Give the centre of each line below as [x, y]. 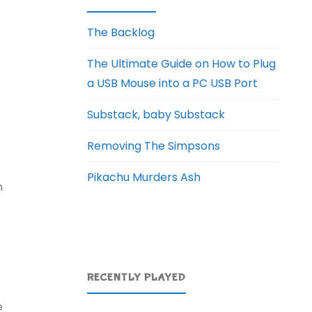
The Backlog [121, 33]
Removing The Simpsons [154, 146]
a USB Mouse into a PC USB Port [173, 84]
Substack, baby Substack [156, 115]
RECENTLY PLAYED [137, 277]
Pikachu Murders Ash [144, 178]
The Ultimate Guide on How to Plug [182, 64]
